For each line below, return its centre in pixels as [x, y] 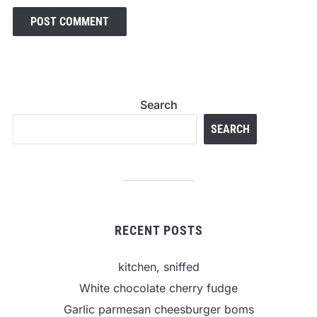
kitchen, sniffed [158, 267]
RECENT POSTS [158, 231]
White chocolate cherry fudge [158, 288]
